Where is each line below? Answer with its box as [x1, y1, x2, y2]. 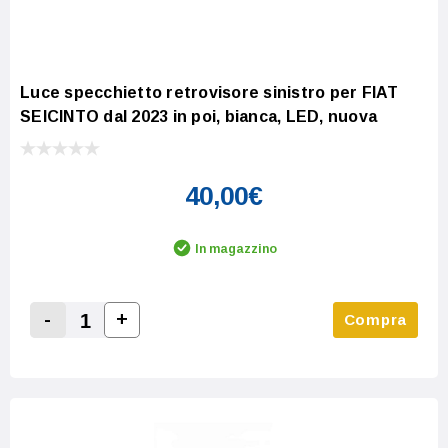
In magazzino [195, 241, 277, 256]
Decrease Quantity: [40, 334, 198, 352]
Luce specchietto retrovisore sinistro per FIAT [20, 83, 399, 101]
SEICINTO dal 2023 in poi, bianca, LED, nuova [20, 107, 377, 125]
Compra [343, 310, 407, 328]
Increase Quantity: [114, 333, 265, 351]
